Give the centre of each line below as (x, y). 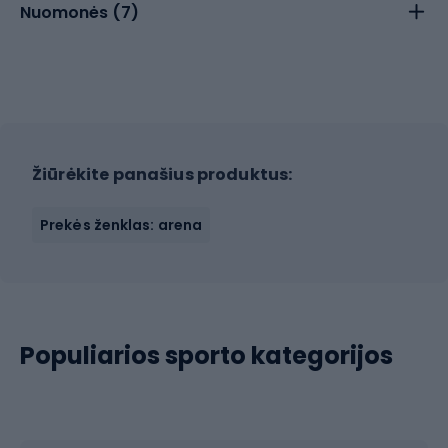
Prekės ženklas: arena (121, 225)
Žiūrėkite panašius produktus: (162, 174)
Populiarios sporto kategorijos (206, 355)
